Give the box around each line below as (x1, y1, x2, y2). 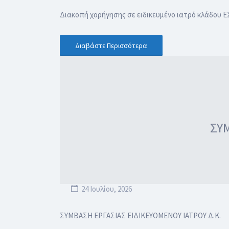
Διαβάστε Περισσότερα (75, 41, 147, 50)
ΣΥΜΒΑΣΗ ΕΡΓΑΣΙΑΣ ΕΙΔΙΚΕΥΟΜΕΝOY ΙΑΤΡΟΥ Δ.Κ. (60, 210, 221, 220)
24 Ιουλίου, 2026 (79, 184, 132, 194)
